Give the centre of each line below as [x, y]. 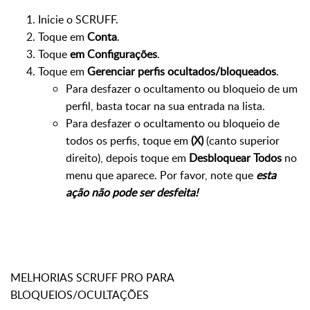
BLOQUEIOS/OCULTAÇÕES [80, 295]
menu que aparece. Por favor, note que [161, 175]
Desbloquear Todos [235, 158]
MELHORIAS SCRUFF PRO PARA [92, 278]
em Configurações [112, 54]
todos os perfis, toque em [128, 141]
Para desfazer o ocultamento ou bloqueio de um [182, 89]
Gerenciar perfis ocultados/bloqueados [182, 72]
